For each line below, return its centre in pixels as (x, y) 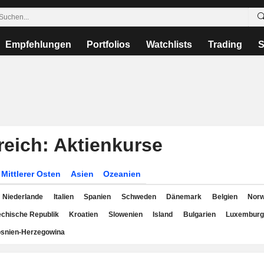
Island (163, 214)
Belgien (225, 197)
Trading (225, 44)
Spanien (97, 197)
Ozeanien (122, 174)
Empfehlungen (38, 44)
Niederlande (23, 197)
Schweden (138, 197)
